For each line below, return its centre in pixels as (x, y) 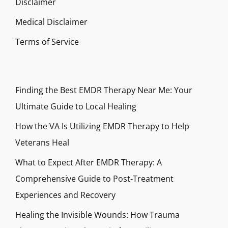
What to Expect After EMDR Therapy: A (89, 162)
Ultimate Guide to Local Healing (76, 106)
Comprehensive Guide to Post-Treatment (94, 179)
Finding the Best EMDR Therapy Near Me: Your (104, 90)
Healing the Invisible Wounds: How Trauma (97, 215)
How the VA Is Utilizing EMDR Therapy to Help (102, 126)
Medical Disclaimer (51, 22)
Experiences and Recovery (65, 195)
